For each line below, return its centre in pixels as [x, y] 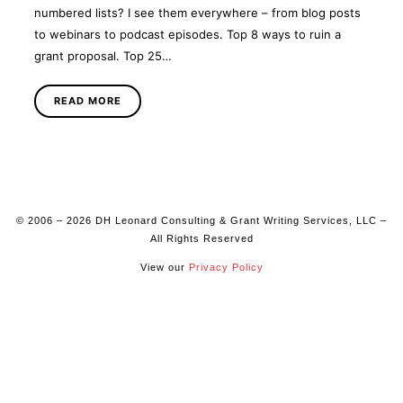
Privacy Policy [226, 267]
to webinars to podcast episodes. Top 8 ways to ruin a [188, 35]
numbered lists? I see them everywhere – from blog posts [197, 13]
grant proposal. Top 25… [103, 56]
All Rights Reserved [201, 238]
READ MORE [88, 100]
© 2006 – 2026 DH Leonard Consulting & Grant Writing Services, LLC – [201, 220]
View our [164, 267]
